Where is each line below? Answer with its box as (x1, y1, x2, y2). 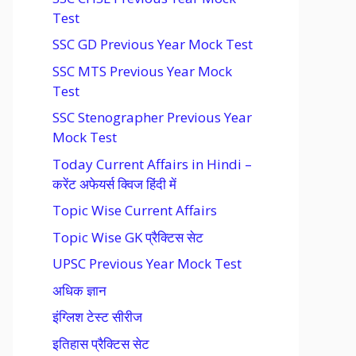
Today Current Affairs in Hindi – (52, 154, 252, 173)
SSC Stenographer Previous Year (52, 108, 252, 126)
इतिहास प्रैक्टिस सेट (52, 334, 149, 353)
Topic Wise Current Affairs (52, 201, 217, 219)
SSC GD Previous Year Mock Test (52, 35, 253, 53)
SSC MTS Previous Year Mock (52, 61, 232, 80)
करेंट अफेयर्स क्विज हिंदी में (52, 174, 176, 193)
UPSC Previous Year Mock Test (52, 254, 242, 273)
